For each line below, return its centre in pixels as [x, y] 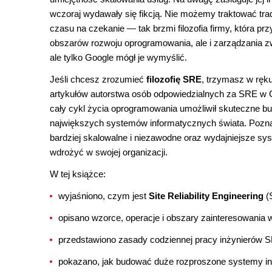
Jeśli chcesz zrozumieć [98, 79]
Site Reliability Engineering [206, 196]
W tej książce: [78, 174]
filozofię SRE [174, 79]
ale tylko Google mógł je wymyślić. [118, 57]
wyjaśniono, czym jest [104, 196]
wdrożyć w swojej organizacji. [109, 152]
